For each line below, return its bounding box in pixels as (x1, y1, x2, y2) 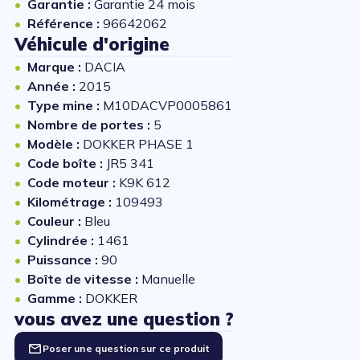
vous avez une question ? (14, 308, 234, 331)
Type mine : (27, 97, 103, 114)
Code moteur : (27, 174, 119, 191)
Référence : (27, 15, 103, 32)
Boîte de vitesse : (27, 271, 141, 288)
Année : (27, 78, 79, 95)
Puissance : (27, 252, 101, 268)
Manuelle (141, 271, 195, 288)
